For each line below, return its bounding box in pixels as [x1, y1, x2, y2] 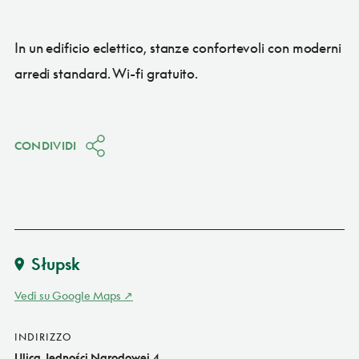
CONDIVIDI [14, 138, 77, 152]
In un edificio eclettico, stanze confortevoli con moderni [14, 38, 342, 56]
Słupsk [30, 253, 80, 273]
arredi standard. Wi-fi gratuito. [14, 64, 199, 82]
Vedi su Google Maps [14, 288, 121, 302]
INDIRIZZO [14, 330, 71, 343]
